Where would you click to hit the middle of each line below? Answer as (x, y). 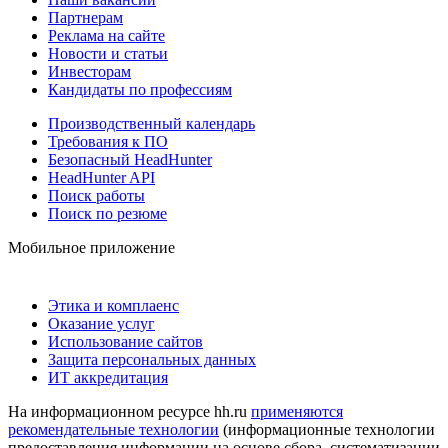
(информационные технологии (327, 430)
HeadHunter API (101, 178)
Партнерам (85, 18)
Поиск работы (96, 196)
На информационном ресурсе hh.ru (129, 412)
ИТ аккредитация (108, 378)
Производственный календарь (151, 124)
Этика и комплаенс (113, 306)
